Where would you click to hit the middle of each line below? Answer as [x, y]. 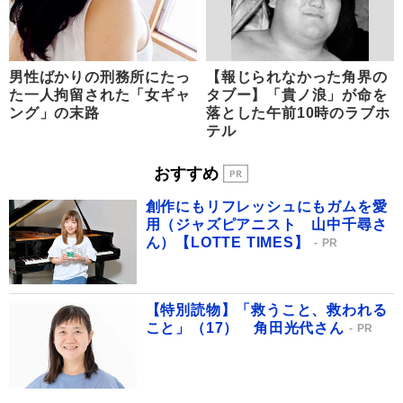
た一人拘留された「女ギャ [100, 95]
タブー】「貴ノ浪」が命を [297, 95]
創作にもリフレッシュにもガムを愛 [266, 206]
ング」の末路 [54, 113]
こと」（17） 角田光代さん [245, 328]
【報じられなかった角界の [297, 77]
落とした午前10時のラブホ [298, 113]
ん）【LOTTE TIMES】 [227, 242]
